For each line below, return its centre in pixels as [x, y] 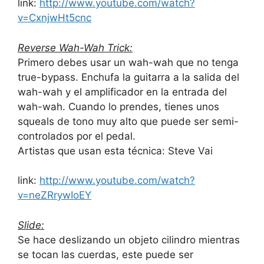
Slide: [31, 225]
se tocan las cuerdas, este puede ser [105, 254]
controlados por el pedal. [77, 136]
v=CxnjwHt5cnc [55, 18]
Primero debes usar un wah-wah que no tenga [128, 62]
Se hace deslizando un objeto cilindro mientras [129, 240]
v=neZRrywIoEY [55, 195]
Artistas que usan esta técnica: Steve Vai [115, 151]
